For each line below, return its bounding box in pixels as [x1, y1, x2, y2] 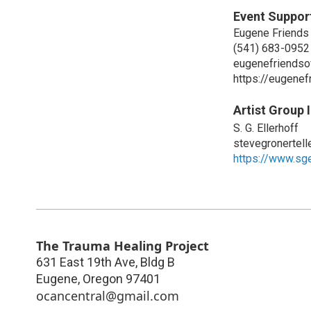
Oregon [83, 271, 123, 286]
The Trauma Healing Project [36, 237, 209, 254]
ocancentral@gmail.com [36, 287, 179, 304]
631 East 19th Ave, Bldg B [36, 254, 175, 269]
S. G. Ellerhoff [233, 121, 299, 135]
